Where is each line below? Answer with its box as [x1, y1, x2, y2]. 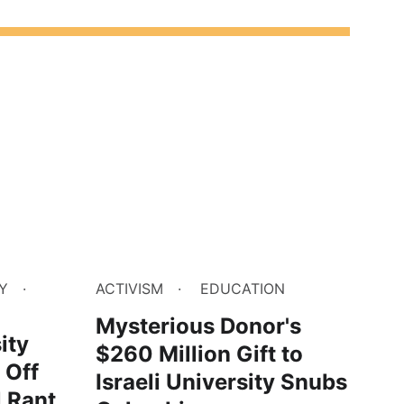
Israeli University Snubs [96, 369, 347, 396]
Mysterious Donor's [96, 313, 301, 340]
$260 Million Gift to [96, 341, 303, 368]
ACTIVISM [96, 280, 163, 298]
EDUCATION [200, 280, 285, 298]
